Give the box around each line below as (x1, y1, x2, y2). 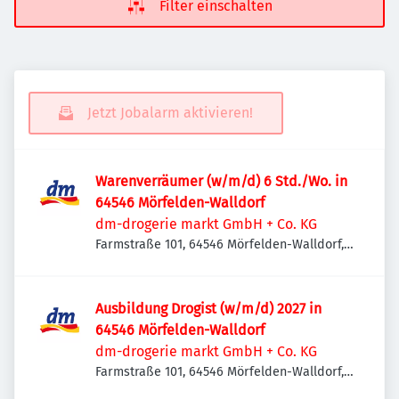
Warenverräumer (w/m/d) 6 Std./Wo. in (95, 173, 347, 190)
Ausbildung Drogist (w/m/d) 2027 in (95, 300, 322, 317)
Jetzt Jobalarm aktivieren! (87, 104, 253, 121)
